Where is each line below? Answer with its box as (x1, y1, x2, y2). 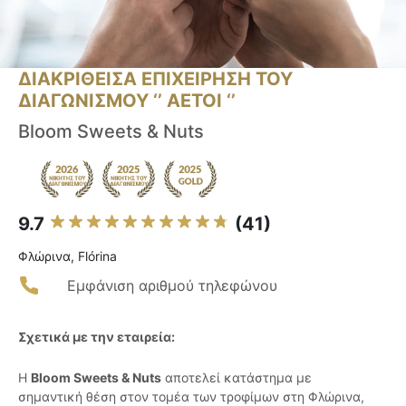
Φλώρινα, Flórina (18, 248, 117, 265)
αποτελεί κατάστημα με (161, 370, 312, 386)
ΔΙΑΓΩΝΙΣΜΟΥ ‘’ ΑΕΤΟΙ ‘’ (18, 90, 236, 112)
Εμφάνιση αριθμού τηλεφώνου (67, 276, 277, 295)
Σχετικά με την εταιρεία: (18, 329, 175, 345)
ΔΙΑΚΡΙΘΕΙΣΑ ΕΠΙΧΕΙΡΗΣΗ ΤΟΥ (18, 68, 293, 91)
